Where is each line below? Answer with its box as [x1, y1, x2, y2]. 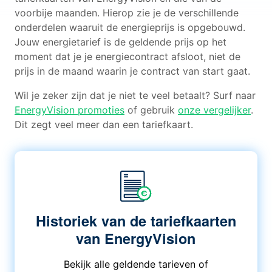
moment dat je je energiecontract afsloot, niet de [15, 50, 240, 63]
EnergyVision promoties [15, 104, 124, 116]
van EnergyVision [76, 228, 196, 248]
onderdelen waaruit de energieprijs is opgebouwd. [15, 21, 245, 33]
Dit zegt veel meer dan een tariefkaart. [15, 118, 193, 131]
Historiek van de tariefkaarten [35, 211, 236, 231]
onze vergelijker [178, 104, 251, 116]
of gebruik [124, 104, 178, 116]
